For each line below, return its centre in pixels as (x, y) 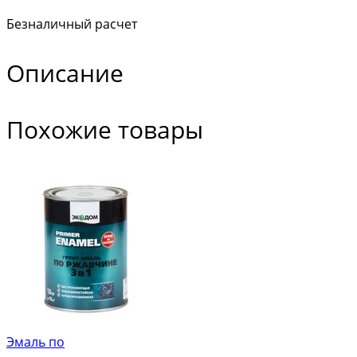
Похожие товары (105, 130)
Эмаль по (35, 342)
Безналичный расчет (72, 24)
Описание (65, 73)
